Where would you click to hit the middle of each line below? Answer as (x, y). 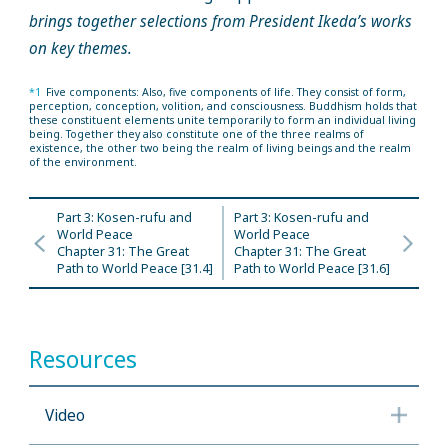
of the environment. (82, 161)
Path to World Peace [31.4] (135, 268)
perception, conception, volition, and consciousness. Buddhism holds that (222, 105)
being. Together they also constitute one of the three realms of (196, 133)
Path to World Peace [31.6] (311, 268)
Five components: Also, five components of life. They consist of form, (225, 91)
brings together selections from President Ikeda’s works (220, 21)
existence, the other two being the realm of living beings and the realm (219, 147)
